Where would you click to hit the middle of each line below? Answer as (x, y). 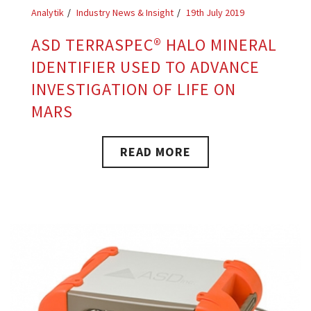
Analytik (48, 13)
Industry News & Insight (125, 13)
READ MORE (155, 152)
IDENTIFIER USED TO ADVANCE (145, 67)
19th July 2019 (215, 13)
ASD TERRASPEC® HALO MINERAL (154, 45)
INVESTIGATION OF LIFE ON (134, 90)
